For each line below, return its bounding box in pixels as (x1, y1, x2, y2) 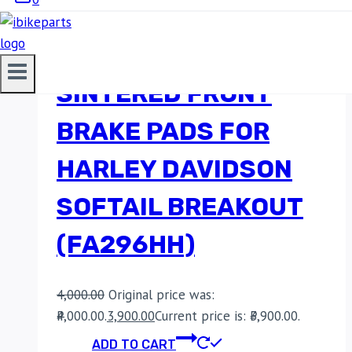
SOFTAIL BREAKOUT (57, 192, 303, 222)
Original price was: (108, 285, 214, 303)
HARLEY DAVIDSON (57, 154, 292, 185)
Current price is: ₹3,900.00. (155, 306, 300, 324)
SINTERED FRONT (57, 79, 272, 109)
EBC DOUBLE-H (57, 41, 246, 71)
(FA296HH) (57, 229, 195, 260)
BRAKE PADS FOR (57, 116, 269, 147)
